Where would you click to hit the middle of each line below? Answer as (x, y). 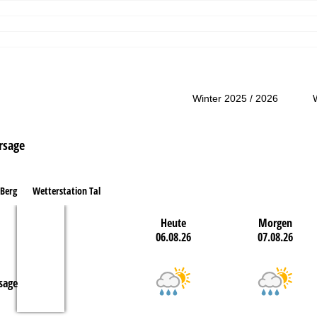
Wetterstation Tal (66, 191)
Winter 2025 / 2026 (236, 99)
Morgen (275, 223)
